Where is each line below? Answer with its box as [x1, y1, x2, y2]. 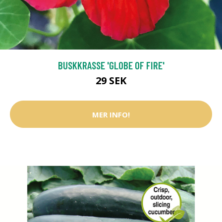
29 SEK [96, 74, 126, 87]
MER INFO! [92, 109, 130, 119]
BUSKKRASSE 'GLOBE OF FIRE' [57, 59, 165, 71]
